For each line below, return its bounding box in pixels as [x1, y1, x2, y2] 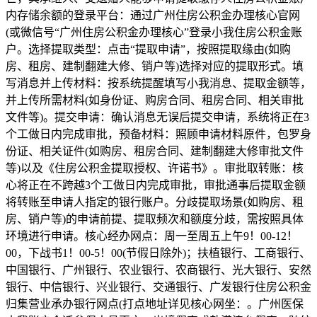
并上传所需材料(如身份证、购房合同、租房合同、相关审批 [6, 93, 304, 106]
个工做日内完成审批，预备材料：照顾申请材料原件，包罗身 [6, 127, 311, 140]
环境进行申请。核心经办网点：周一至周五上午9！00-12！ [6, 229, 298, 242]
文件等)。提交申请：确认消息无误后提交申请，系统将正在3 [6, 110, 309, 123]
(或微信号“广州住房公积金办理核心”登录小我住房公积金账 [6, 25, 302, 38]
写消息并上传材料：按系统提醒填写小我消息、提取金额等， [6, 76, 311, 89]
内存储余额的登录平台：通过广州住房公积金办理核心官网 [6, 8, 300, 21]
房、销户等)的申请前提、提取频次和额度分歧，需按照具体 [6, 212, 304, 225]
